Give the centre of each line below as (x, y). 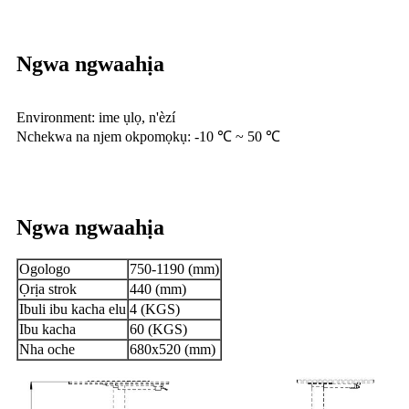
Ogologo (45, 269)
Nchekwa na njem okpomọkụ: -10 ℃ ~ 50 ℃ (148, 137)
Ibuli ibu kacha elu (73, 309)
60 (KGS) (158, 330)
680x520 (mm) (173, 350)
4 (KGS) (155, 309)
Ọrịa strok (48, 289)
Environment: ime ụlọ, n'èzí (96, 118)
